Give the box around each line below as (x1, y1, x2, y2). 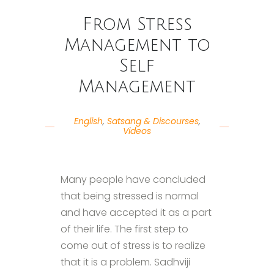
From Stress (82, 15, 192, 34)
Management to (64, 35, 210, 54)
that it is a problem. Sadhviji (61, 254, 190, 269)
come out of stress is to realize (61, 238, 206, 253)
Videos (123, 124, 151, 137)
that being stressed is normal (61, 188, 199, 203)
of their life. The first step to (61, 221, 188, 236)
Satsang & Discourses (106, 114, 199, 127)
